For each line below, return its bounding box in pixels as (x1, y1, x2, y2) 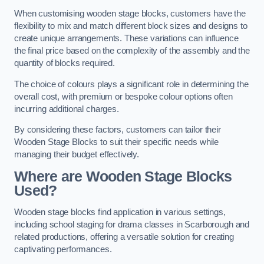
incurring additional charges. (14, 104, 119, 114)
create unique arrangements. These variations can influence (14, 34, 239, 44)
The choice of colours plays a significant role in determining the (14, 79, 249, 89)
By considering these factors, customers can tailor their (14, 125, 221, 135)
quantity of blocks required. (14, 58, 115, 68)
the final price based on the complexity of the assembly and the (14, 46, 250, 56)
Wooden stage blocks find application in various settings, (14, 207, 226, 217)
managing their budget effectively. (14, 150, 140, 160)
